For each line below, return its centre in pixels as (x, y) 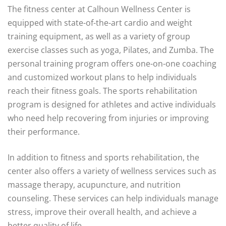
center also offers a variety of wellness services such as (112, 171)
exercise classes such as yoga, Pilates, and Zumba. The (111, 50)
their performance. (44, 132)
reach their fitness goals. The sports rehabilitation (102, 91)
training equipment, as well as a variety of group (99, 37)
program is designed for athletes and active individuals (112, 105)
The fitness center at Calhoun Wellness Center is (99, 9)
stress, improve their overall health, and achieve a (102, 212)
